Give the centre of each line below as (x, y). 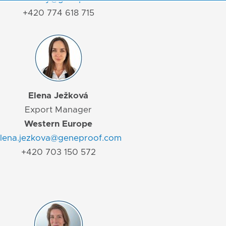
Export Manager (58, 110)
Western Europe (58, 124)
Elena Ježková (58, 96)
